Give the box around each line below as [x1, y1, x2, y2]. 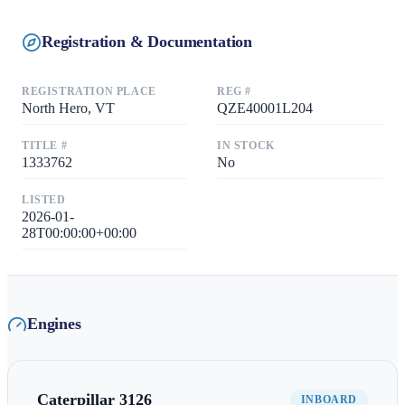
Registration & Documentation [42, 33, 252, 52]
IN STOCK [217, 138, 275, 152]
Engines [27, 315, 81, 334]
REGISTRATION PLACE [22, 84, 156, 98]
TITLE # [22, 138, 68, 152]
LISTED [22, 193, 66, 206]
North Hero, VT [22, 99, 115, 116]
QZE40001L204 [217, 99, 313, 116]
